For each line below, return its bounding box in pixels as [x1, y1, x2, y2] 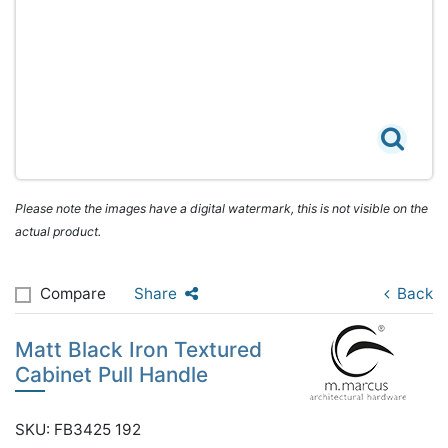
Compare [40, 284, 106, 303]
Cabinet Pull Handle [15, 362, 208, 387]
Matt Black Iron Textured [15, 337, 262, 362]
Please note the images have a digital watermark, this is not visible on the [15, 201, 428, 216]
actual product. [15, 224, 101, 239]
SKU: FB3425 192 [15, 420, 141, 439]
